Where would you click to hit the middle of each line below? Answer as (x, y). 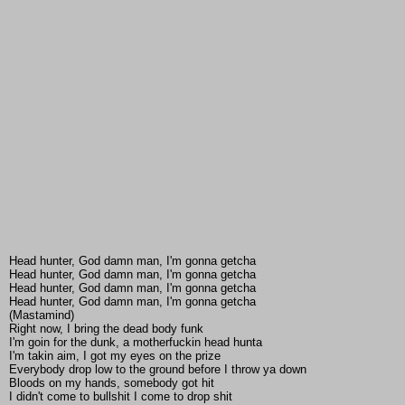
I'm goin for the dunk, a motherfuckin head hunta (136, 343)
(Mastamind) (42, 316)
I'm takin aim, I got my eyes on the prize (115, 356)
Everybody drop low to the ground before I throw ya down (158, 370)
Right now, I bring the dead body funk (106, 329)
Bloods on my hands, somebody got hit (112, 383)
